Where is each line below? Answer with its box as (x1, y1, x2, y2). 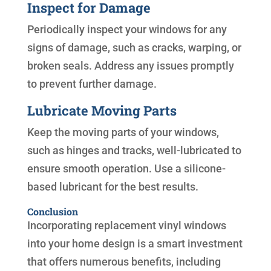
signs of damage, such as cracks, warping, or (27, 41, 241, 54)
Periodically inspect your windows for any (27, 23, 227, 36)
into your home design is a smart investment (27, 237, 243, 250)
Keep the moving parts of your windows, (27, 126, 219, 139)
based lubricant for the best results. (27, 180, 198, 194)
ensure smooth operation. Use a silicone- (27, 162, 226, 175)
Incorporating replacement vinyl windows (27, 219, 226, 232)
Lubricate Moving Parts (27, 102, 177, 120)
